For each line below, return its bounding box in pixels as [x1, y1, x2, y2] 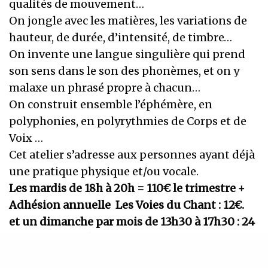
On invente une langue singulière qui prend [9, 47, 246, 62]
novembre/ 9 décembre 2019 [9, 232, 159, 246]
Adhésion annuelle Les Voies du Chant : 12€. [9, 198, 245, 212]
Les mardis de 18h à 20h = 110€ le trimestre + [9, 181, 245, 196]
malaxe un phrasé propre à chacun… [9, 81, 201, 95]
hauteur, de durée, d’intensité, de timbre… [9, 31, 233, 45]
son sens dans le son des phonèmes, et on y [9, 64, 240, 78]
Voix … [9, 131, 44, 145]
